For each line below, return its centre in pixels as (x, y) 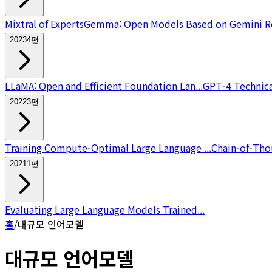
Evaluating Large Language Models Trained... (105, 209)
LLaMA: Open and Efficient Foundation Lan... (104, 85)
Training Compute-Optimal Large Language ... (108, 147)
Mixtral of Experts (44, 23)
